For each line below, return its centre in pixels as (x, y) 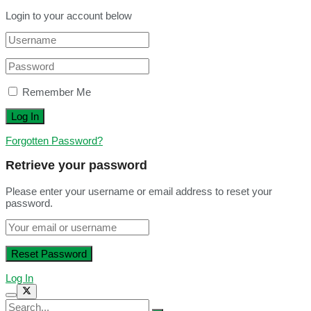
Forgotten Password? (54, 140)
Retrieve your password (76, 166)
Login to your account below (69, 15)
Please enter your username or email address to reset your (139, 191)
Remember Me (57, 92)
